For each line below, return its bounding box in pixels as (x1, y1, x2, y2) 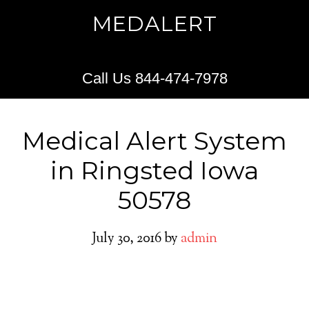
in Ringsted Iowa (50, 155, 259, 186)
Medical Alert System (22, 126, 287, 156)
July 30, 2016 (92, 229, 161, 249)
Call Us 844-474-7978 (81, 70, 228, 87)
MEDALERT (92, 11, 217, 37)
